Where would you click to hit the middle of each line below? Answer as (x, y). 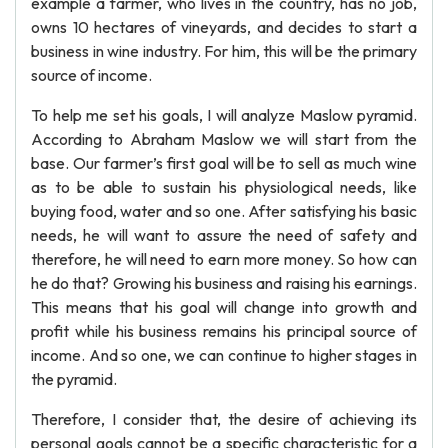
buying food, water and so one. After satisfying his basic (224, 211)
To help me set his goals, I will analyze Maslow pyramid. (224, 115)
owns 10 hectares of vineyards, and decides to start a (224, 27)
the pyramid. (74, 379)
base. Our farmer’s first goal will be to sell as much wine (224, 163)
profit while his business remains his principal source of (224, 331)
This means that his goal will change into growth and (224, 307)
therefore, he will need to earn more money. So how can (224, 259)
